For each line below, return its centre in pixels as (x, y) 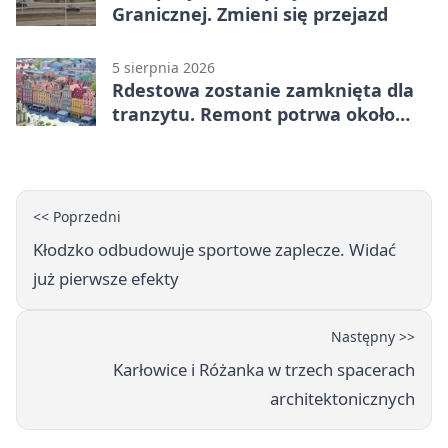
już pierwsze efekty (106, 278)
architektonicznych (342, 398)
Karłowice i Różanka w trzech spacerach (264, 369)
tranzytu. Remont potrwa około (253, 113)
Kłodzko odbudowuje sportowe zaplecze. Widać (214, 249)
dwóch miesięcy (182, 137)
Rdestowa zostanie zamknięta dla (263, 89)
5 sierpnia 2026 (163, 67)
